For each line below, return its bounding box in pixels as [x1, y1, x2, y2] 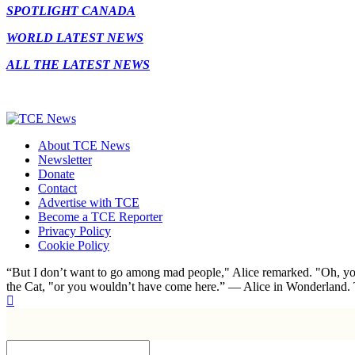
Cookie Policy [38, 239, 109, 253]
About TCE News [38, 139, 130, 153]
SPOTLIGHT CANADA [6, 4, 136, 18]
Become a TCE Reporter [38, 210, 162, 224]
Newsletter [38, 153, 92, 167]
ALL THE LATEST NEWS [6, 58, 150, 72]
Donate [38, 167, 74, 181]
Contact [38, 181, 77, 196]
